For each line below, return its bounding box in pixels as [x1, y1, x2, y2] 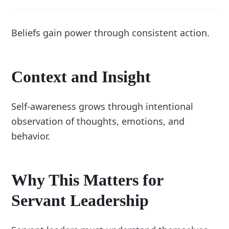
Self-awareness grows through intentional [11, 100, 194, 113]
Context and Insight [11, 67, 151, 86]
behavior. [11, 130, 51, 143]
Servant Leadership [11, 191, 149, 210]
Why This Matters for [11, 171, 164, 190]
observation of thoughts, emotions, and [11, 115, 185, 128]
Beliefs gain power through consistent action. [11, 27, 210, 39]
